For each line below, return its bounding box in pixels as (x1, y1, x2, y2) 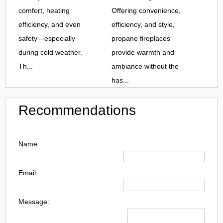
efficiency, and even (18, 20, 81, 28)
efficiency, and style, (111, 20, 175, 28)
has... (111, 76, 129, 84)
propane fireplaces (111, 34, 170, 42)
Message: (18, 197, 49, 206)
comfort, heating (18, 6, 70, 14)
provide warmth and (111, 48, 174, 56)
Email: (18, 168, 38, 177)
